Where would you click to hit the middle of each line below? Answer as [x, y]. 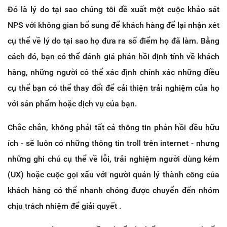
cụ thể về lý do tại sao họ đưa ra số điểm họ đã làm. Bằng [113, 41]
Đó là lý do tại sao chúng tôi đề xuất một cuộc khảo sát [113, 9]
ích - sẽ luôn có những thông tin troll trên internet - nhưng [113, 143]
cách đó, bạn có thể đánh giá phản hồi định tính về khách [113, 56]
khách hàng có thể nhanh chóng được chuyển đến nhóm [113, 190]
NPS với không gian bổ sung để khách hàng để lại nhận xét [113, 25]
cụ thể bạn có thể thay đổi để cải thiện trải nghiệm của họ [113, 88]
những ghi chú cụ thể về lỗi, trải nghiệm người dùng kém [113, 159]
